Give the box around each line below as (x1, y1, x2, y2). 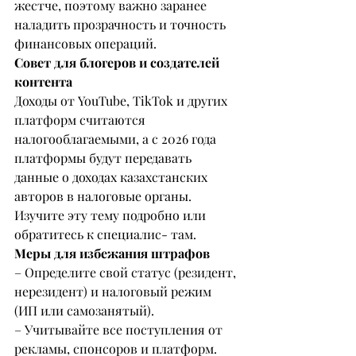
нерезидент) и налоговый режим (14, 283, 215, 300)
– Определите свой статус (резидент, (14, 264, 239, 281)
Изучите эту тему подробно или (14, 207, 209, 224)
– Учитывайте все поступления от (14, 321, 226, 339)
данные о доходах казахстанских (14, 168, 211, 186)
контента (14, 73, 72, 91)
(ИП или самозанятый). (14, 302, 154, 319)
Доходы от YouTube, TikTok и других (14, 92, 230, 110)
